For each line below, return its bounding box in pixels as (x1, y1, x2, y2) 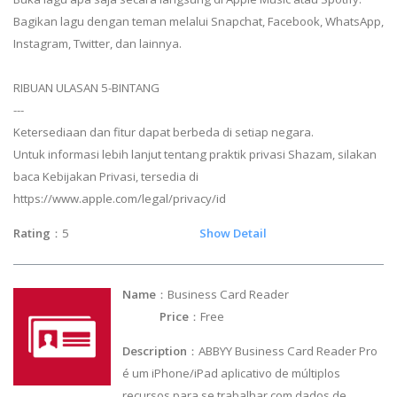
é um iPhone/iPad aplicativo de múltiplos (122, 365, 341, 382)
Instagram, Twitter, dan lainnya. (13, 35, 182, 51)
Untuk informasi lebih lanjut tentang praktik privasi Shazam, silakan (13, 145, 377, 162)
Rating (13, 224, 51, 241)
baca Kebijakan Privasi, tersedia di (13, 167, 198, 184)
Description (122, 343, 188, 360)
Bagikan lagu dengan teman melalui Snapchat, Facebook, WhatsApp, (13, 12, 384, 29)
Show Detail (199, 224, 267, 241)
